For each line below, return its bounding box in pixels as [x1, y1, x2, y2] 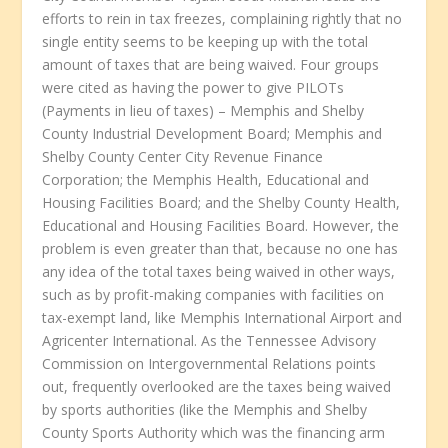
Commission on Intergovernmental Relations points [42, 354, 377, 374]
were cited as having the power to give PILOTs [42, 78, 345, 98]
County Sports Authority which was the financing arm [42, 423, 386, 443]
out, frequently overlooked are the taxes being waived [42, 377, 392, 397]
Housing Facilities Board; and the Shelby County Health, [42, 193, 401, 213]
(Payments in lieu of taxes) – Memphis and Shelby [42, 101, 365, 121]
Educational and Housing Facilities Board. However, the [42, 216, 400, 236]
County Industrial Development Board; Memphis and [42, 124, 383, 144]
